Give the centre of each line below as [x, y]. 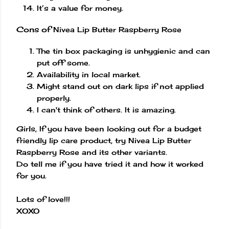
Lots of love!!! [43, 199]
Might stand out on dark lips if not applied [120, 86]
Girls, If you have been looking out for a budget [109, 128]
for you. [31, 175]
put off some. [63, 62]
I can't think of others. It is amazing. [106, 109]
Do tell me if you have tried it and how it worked [110, 164]
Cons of [35, 30]
